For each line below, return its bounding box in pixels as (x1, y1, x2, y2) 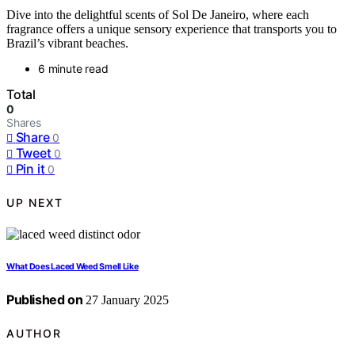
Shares (6, 116, 41, 130)
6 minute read (38, 62, 109, 76)
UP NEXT (6, 195, 63, 209)
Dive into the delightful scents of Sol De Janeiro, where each (6, 8, 309, 22)
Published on (6, 292, 83, 308)
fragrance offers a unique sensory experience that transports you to (6, 22, 337, 36)
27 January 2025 (82, 293, 170, 307)
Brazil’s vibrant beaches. (6, 36, 128, 51)
